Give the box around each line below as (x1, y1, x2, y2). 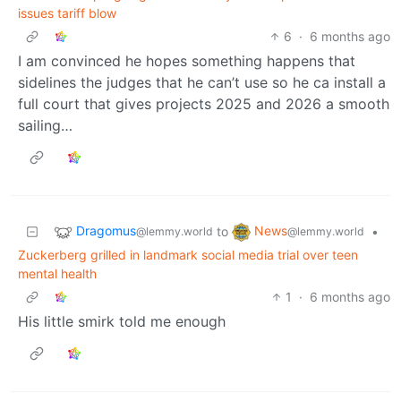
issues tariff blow (18, 4, 116, 21)
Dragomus (76, 223, 136, 239)
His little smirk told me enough (18, 311, 226, 330)
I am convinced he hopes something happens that (18, 51, 355, 70)
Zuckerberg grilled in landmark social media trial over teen (18, 246, 358, 262)
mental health (18, 265, 97, 281)
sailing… (18, 115, 73, 134)
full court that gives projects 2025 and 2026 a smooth (18, 94, 389, 113)
